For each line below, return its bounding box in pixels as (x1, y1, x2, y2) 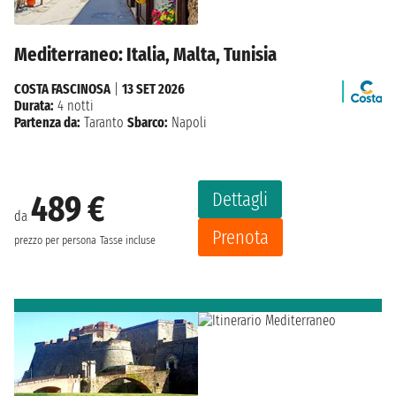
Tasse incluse (100, 233, 156, 248)
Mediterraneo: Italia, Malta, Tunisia (14, 42, 277, 66)
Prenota (212, 225, 269, 249)
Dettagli (212, 187, 268, 211)
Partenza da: (14, 113, 80, 131)
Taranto (84, 113, 124, 131)
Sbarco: (127, 113, 168, 131)
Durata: (14, 96, 54, 114)
